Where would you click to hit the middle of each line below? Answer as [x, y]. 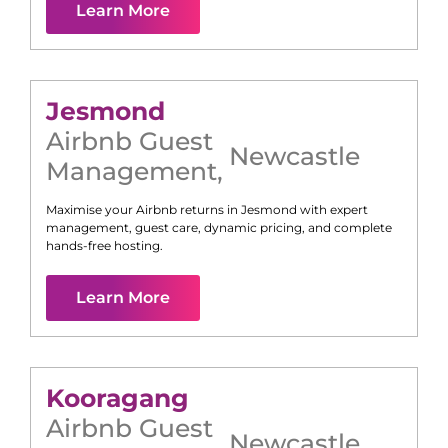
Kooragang [117, 398]
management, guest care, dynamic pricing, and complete [219, 228]
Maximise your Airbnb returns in [143, 210]
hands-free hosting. [104, 246]
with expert [332, 210]
